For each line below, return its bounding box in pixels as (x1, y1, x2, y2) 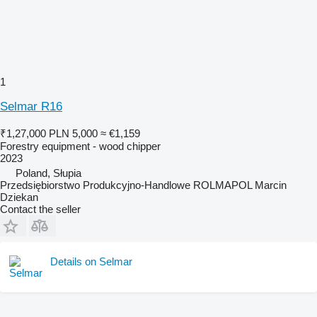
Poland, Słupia (16, 166, 81, 179)
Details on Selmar (50, 255, 132, 267)
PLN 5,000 (49, 127, 98, 139)
